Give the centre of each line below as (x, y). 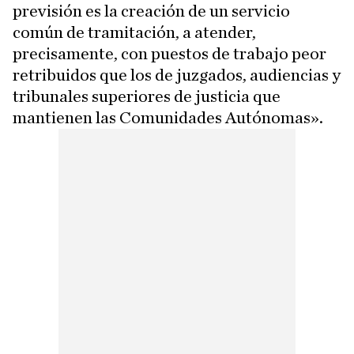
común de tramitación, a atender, (134, 33)
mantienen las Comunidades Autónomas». (168, 118)
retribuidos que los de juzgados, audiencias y (177, 75)
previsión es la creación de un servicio (151, 11)
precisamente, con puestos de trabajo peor (169, 54)
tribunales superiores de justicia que (147, 97)
